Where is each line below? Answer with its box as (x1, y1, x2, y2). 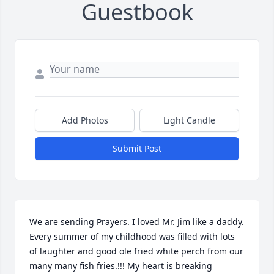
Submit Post (113, 142, 161, 154)
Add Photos (61, 114, 108, 126)
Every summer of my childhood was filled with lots (29, 230, 235, 242)
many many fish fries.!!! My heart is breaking (29, 259, 212, 272)
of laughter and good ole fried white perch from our (29, 245, 243, 257)
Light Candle (163, 114, 215, 126)
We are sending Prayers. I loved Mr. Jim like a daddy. (29, 215, 244, 228)
